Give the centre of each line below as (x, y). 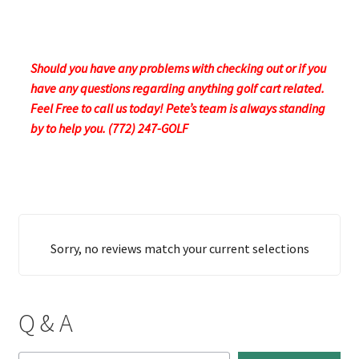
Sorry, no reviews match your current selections (179, 248)
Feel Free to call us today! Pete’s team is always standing (177, 108)
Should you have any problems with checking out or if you (178, 68)
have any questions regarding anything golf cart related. (177, 88)
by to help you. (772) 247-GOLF (109, 128)
